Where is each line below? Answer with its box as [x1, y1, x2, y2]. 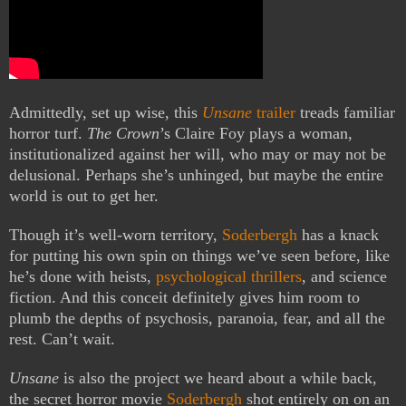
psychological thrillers [156, 267, 302, 286]
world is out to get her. [9, 187, 159, 206]
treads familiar [295, 103, 395, 122]
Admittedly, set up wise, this [9, 103, 202, 122]
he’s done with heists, [9, 267, 156, 286]
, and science [302, 267, 387, 286]
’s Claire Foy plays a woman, [159, 124, 353, 143]
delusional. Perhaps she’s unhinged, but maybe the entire [9, 166, 383, 185]
